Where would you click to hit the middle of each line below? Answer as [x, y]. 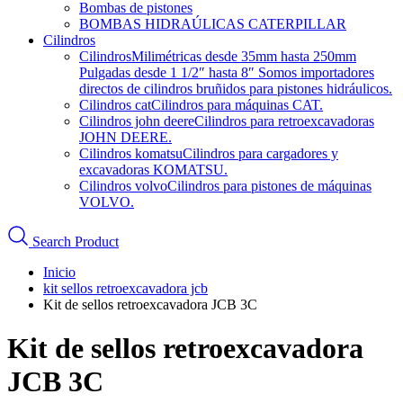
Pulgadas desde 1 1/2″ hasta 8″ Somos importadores [227, 72]
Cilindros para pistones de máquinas [269, 186]
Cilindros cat [115, 105]
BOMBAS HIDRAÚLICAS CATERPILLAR [213, 24]
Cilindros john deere [137, 121]
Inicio [59, 272]
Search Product [74, 242]
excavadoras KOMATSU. [153, 170]
